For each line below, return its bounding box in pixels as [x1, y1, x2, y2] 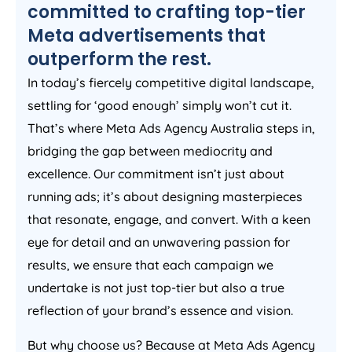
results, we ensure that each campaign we [27, 257, 273, 273]
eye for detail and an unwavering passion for [27, 234, 290, 251]
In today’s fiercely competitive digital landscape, [27, 75, 314, 91]
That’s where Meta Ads [27, 120, 164, 137]
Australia [211, 120, 263, 137]
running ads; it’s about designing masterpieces [27, 189, 302, 205]
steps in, [263, 120, 315, 137]
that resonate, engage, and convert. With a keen [27, 211, 310, 228]
